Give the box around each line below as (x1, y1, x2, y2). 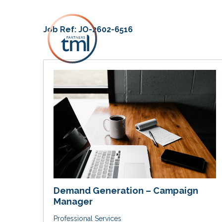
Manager (54, 196, 93, 207)
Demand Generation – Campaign (54, 185, 198, 196)
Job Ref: (43, 25, 78, 34)
